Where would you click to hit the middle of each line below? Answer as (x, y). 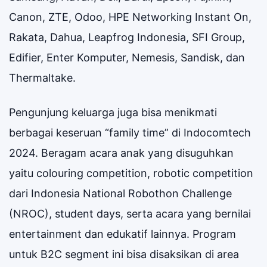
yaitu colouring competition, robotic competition (131, 173)
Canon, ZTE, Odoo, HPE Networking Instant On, (130, 17)
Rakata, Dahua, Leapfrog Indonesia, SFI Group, (127, 37)
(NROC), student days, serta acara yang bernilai (130, 213)
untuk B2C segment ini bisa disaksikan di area (124, 254)
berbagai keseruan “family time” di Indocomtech (130, 132)
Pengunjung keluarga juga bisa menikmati (113, 112)
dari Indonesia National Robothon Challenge (120, 193)
